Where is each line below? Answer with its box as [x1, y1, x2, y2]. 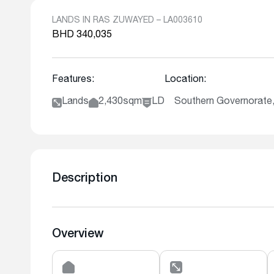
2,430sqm [98, 97, 142, 107]
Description [52, 173, 117, 185]
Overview [52, 229, 104, 241]
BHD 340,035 [52, 31, 112, 40]
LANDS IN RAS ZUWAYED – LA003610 [52, 17, 202, 25]
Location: [165, 75, 206, 85]
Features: [52, 75, 94, 85]
